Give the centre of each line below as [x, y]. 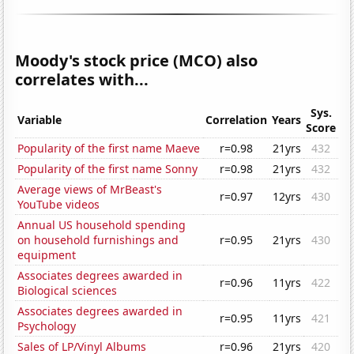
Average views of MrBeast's [90, 190]
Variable [40, 120]
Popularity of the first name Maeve [109, 149]
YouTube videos [59, 205]
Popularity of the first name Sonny [108, 169]
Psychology [47, 326]
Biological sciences [68, 291]
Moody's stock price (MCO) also [137, 61]
